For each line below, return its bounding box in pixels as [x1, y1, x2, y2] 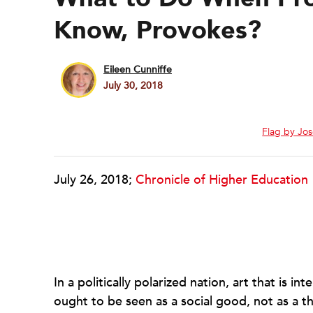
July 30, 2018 [103, 79, 163, 92]
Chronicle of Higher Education [136, 171, 308, 189]
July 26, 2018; [54, 171, 136, 189]
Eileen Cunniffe [103, 63, 172, 76]
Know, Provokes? [54, 13, 261, 48]
